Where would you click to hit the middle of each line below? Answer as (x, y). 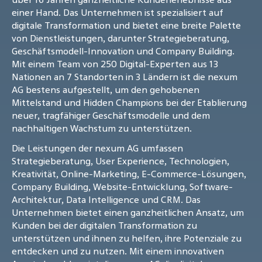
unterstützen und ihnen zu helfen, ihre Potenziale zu (127, 238)
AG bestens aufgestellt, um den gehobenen (106, 90)
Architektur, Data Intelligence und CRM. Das (106, 200)
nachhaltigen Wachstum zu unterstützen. (102, 128)
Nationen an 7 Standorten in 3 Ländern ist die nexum (125, 77)
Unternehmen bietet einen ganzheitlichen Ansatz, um (128, 213)
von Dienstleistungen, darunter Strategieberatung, (120, 38)
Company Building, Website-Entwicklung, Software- (122, 187)
